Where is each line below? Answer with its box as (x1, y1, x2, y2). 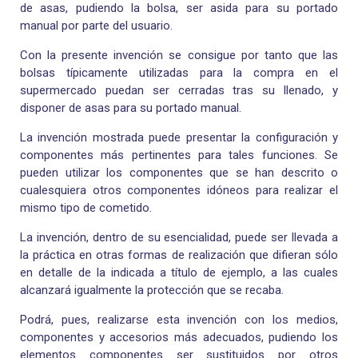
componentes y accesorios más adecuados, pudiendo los (20, 330, 338, 345)
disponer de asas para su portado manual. (20, 101, 241, 116)
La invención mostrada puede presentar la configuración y (20, 130, 338, 145)
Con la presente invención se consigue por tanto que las (20, 48, 338, 63)
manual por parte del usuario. (20, 18, 173, 34)
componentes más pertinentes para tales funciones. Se (20, 148, 338, 163)
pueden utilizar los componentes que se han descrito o (20, 165, 338, 181)
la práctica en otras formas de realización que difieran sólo (20, 248, 338, 263)
